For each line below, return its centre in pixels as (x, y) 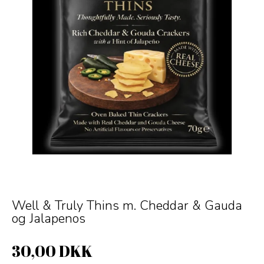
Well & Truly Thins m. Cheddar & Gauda (127, 206)
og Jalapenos (49, 219)
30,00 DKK (52, 251)
